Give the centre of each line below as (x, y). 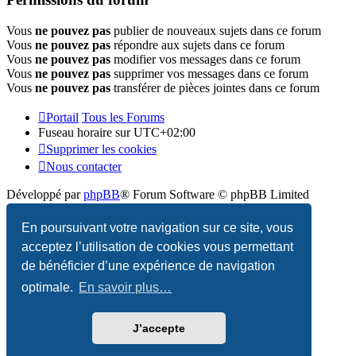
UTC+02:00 (164, 133)
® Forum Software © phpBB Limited (215, 195)
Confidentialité (43, 249)
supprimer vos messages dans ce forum (209, 74)
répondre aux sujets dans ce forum (197, 45)
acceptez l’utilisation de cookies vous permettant (158, 246)
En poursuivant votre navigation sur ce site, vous (158, 227)
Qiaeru (188, 222)
